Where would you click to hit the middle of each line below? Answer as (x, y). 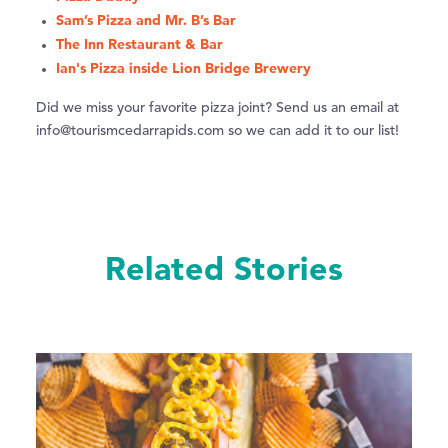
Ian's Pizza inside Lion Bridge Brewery (183, 67)
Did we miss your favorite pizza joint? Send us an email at (217, 107)
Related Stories (224, 267)
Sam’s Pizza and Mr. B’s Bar (146, 19)
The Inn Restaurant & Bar (139, 43)
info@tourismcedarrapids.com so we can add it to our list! (217, 130)
